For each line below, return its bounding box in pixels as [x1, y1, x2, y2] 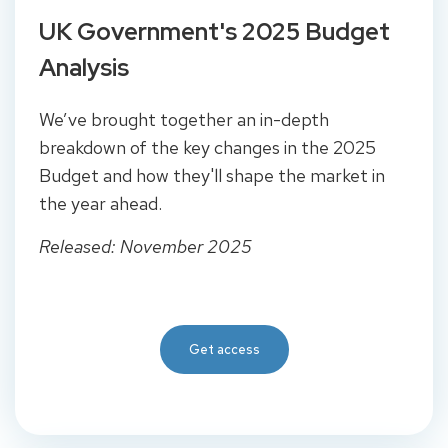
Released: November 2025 [39, 234, 252, 258]
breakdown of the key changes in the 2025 [39, 136, 376, 160]
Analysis [39, 52, 129, 84]
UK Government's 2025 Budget [39, 16, 390, 48]
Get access [188, 341, 260, 359]
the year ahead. [39, 192, 162, 216]
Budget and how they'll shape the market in [39, 164, 385, 188]
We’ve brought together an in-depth [39, 108, 329, 132]
